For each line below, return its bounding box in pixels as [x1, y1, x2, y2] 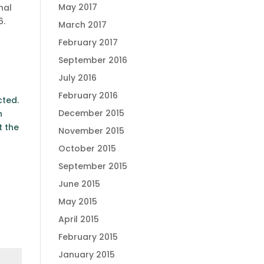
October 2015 [58, 143, 116, 154]
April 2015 [58, 213, 99, 225]
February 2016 [58, 90, 118, 101]
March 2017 [58, 19, 107, 31]
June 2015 [58, 178, 100, 190]
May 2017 [58, 1, 97, 13]
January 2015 [58, 249, 115, 260]
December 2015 [58, 107, 124, 119]
